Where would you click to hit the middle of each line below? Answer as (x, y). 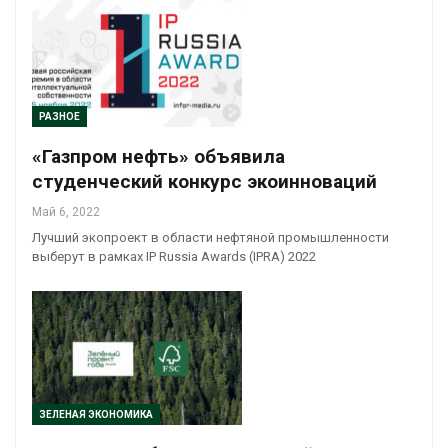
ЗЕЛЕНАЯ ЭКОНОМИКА (96, 415)
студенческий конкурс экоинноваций (204, 181)
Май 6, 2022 (66, 211)
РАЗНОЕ (59, 116)
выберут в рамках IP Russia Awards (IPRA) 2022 (174, 256)
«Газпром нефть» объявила (158, 156)
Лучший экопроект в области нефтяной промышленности (210, 237)
